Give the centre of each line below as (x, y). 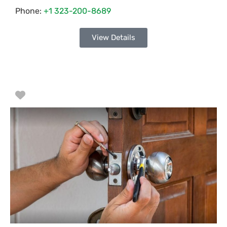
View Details (113, 37)
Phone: (29, 11)
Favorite (45, 94)
